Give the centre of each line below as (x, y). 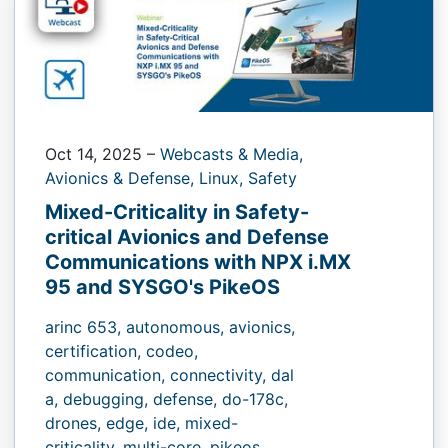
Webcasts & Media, (231, 153)
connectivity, (220, 374)
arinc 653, (85, 326)
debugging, (108, 398)
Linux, (223, 177)
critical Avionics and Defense (187, 236)
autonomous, (177, 326)
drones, (75, 422)
